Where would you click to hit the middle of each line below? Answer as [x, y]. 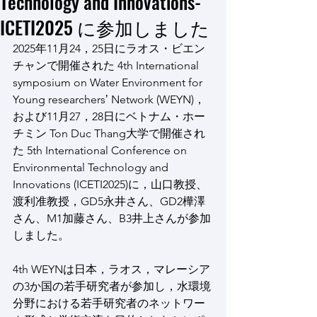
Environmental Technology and [92, 167]
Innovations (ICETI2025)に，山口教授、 [110, 184]
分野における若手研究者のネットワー [109, 303]
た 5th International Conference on [101, 150]
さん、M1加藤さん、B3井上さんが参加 [112, 218]
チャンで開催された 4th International [107, 65]
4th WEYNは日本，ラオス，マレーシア [111, 269]
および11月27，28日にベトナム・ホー [109, 116]
